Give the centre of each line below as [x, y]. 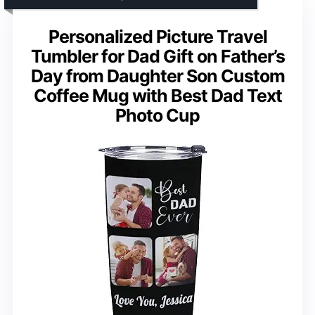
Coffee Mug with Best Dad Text [157, 95]
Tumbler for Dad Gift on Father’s [157, 56]
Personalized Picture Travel [157, 36]
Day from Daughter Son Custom [157, 76]
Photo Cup [157, 115]
